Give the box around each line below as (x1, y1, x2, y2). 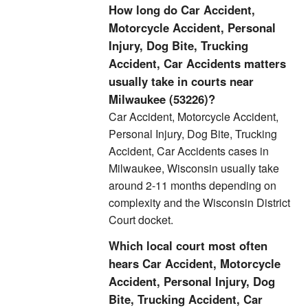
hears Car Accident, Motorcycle (109, 255, 280, 272)
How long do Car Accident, (109, 1, 255, 18)
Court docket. (109, 212, 173, 228)
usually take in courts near (109, 73, 254, 89)
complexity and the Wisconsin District (109, 195, 290, 210)
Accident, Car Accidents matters (109, 55, 286, 71)
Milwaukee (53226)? (109, 91, 215, 107)
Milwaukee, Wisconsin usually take (109, 160, 279, 176)
